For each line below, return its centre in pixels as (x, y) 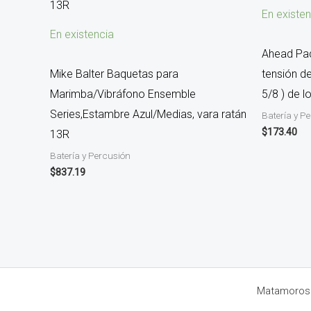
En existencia (82, 35)
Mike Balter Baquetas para (114, 74)
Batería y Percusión (90, 156)
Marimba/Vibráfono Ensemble (123, 94)
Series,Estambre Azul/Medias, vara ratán (148, 115)
